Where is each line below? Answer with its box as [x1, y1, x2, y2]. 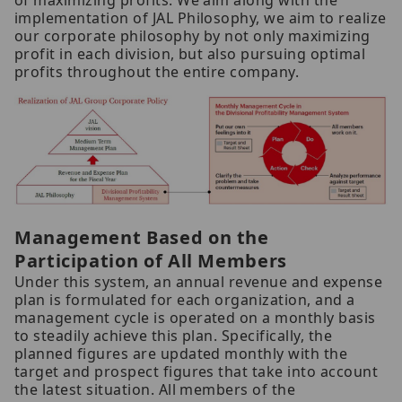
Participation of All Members [14, 248, 287, 273]
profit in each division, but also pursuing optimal [14, 44, 366, 65]
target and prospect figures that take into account [14, 361, 379, 381]
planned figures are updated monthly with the [14, 343, 348, 363]
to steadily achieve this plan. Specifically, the [14, 325, 333, 345]
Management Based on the [14, 224, 269, 249]
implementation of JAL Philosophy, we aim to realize [14, 8, 387, 29]
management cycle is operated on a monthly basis [14, 307, 376, 328]
